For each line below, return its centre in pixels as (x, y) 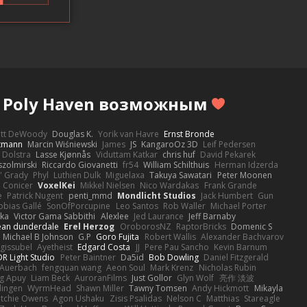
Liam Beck (50, 278)
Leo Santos (137, 206)
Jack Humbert (226, 195)
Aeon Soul (126, 267)
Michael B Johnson (38, 236)
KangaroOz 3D (170, 144)
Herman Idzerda (246, 164)
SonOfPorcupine (79, 206)
